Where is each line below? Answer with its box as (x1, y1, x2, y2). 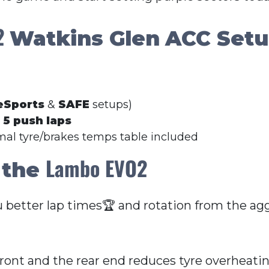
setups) (89, 98, 132, 112)
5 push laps (3, 114, 71, 128)
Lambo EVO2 (46, 153, 147, 184)
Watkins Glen (10, 25, 160, 51)
